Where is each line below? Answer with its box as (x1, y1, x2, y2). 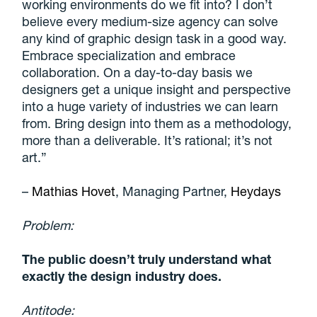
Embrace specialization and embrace (22, 47, 236, 63)
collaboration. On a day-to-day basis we (22, 64, 253, 80)
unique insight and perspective (114, 81, 292, 97)
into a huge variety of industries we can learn (22, 98, 279, 114)
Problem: (22, 217, 74, 233)
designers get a (22, 81, 115, 97)
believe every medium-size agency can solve (22, 13, 279, 29)
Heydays (231, 183, 282, 199)
